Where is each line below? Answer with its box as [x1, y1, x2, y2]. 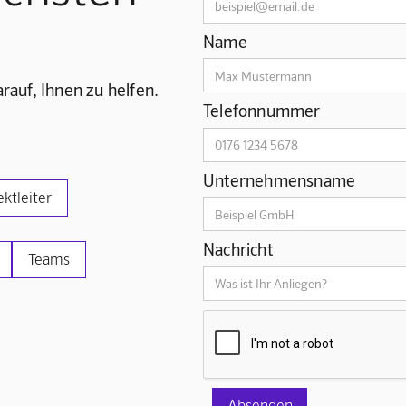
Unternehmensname [203, 169, 356, 190]
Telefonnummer [203, 100, 321, 121]
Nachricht [203, 238, 273, 260]
